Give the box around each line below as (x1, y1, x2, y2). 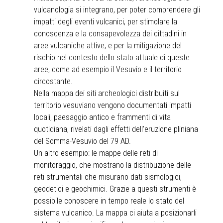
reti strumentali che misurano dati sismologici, (34, 172, 182, 182)
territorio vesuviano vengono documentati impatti (34, 100, 191, 110)
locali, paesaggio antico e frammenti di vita (34, 112, 171, 122)
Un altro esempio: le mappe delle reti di (34, 148, 158, 158)
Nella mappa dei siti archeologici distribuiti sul (34, 88, 180, 98)
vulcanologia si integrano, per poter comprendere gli (34, 4, 200, 14)
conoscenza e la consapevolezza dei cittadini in (34, 28, 187, 38)
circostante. (34, 76, 73, 86)
